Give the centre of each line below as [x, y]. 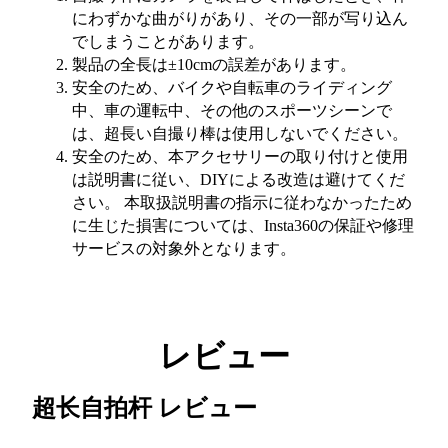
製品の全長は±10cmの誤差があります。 [214, 65]
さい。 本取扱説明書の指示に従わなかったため [242, 203]
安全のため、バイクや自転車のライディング [232, 88]
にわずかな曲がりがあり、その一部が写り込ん [240, 19]
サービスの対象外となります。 [184, 249]
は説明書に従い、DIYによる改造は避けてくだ [238, 180]
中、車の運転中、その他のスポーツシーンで [232, 111]
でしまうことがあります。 [168, 42]
